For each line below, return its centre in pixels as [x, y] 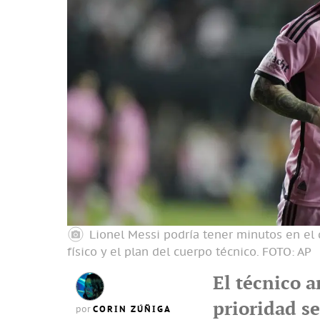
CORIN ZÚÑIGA [132, 309]
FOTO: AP [287, 252]
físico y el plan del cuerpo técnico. [163, 252]
